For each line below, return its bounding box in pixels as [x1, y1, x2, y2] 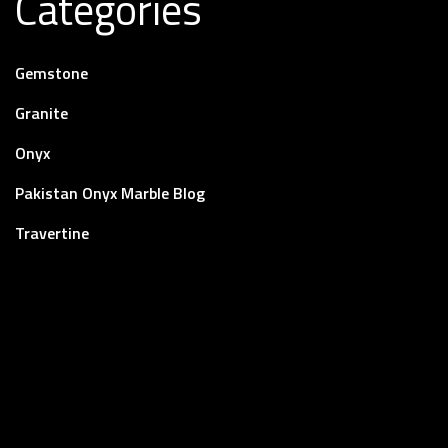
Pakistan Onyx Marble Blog [15, 181, 205, 206]
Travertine [15, 221, 89, 246]
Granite [15, 101, 68, 126]
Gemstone [15, 61, 88, 86]
